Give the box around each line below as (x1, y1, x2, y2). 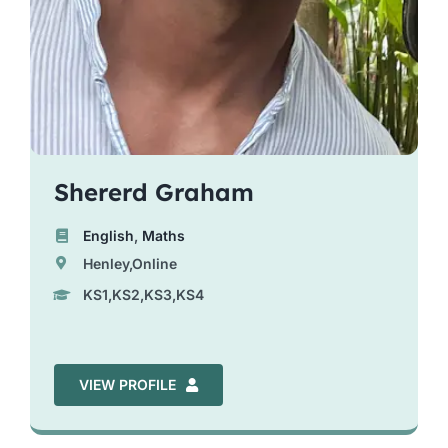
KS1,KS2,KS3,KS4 (83, 286, 205, 304)
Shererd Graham (53, 176, 254, 207)
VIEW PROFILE (78, 375, 176, 393)
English (83, 226, 135, 244)
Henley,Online (83, 254, 178, 272)
